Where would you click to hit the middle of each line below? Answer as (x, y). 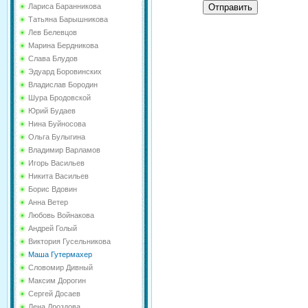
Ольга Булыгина (57, 137)
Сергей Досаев (54, 294)
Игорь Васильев (56, 163)
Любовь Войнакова (61, 215)
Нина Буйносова (57, 124)
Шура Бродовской (59, 98)
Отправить (230, 7)
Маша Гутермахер (60, 254)
